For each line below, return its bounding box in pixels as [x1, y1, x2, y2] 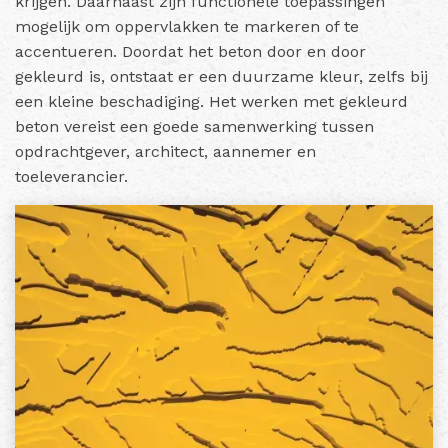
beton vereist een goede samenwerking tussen [15, 116, 374, 136]
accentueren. [15, 41, 117, 61]
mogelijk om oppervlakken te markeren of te [15, 16, 359, 36]
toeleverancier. [15, 166, 128, 186]
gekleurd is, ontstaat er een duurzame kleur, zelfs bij [15, 66, 428, 86]
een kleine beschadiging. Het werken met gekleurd [15, 91, 408, 111]
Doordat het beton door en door [122, 41, 366, 61]
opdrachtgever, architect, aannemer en [15, 141, 316, 161]
